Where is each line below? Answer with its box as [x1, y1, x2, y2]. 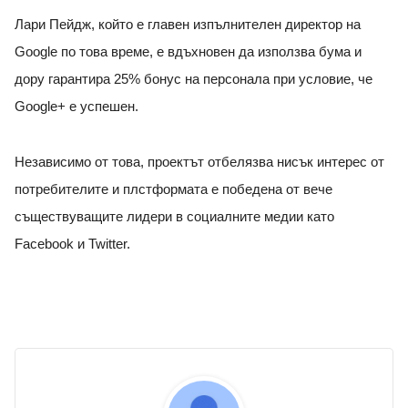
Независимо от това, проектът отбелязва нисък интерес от [15, 155, 384, 170]
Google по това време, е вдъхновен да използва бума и [15, 45, 362, 60]
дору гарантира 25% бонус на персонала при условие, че [15, 72, 372, 87]
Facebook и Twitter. [15, 237, 138, 252]
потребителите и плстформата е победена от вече [15, 182, 332, 198]
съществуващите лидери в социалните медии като [15, 209, 334, 225]
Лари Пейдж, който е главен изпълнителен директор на [15, 17, 361, 33]
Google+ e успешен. [15, 99, 142, 115]
